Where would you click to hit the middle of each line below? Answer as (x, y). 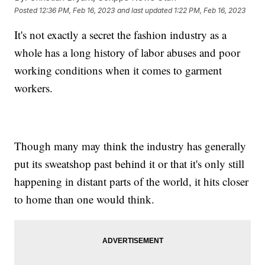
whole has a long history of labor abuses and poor (127, 53)
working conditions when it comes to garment (118, 70)
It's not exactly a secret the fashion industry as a (121, 35)
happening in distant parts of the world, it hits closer (132, 182)
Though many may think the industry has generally (130, 146)
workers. (34, 88)
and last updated (145, 10)
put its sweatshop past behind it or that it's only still (130, 164)
